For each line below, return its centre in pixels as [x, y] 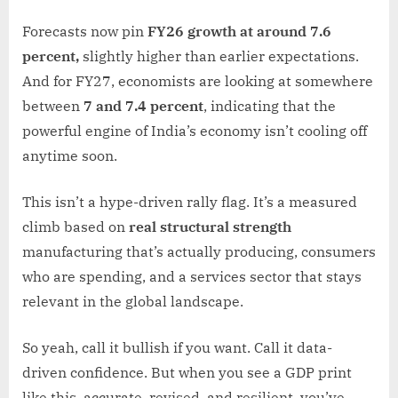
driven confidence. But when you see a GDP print [187, 372]
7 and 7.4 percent [143, 105]
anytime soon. [70, 155]
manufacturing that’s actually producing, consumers [199, 251]
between [53, 105]
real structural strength [210, 226]
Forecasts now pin [85, 31]
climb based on [76, 226]
